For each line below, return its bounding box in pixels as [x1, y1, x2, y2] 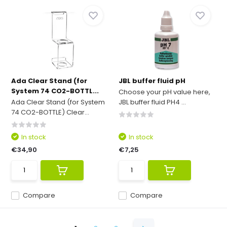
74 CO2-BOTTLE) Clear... [11, 107, 90, 117]
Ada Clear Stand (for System [11, 97, 105, 107]
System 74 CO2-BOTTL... [11, 86, 99, 96]
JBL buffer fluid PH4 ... [119, 97, 186, 107]
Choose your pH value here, [119, 87, 210, 97]
